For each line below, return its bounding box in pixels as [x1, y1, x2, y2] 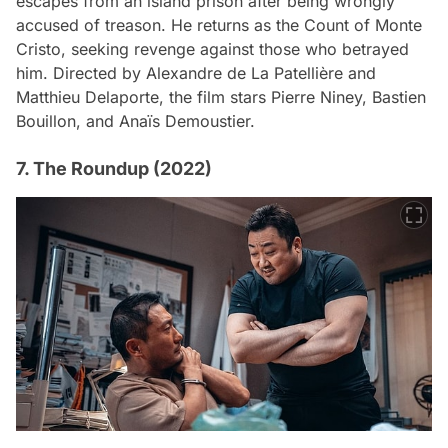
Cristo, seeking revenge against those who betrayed [16, 38, 409, 59]
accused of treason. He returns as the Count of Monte [16, 14, 422, 35]
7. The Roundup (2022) [16, 157, 212, 179]
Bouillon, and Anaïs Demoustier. [16, 110, 255, 131]
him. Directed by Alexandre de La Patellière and [16, 62, 376, 83]
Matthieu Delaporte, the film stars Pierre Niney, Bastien [16, 86, 426, 107]
